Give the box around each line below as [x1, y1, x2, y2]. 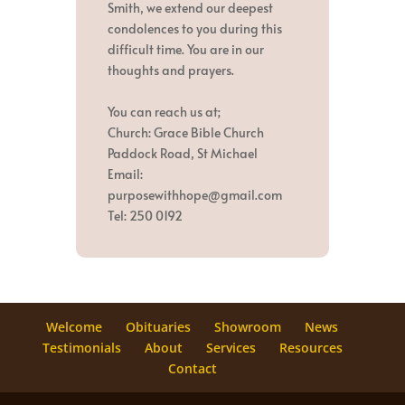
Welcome [46, 317, 103, 335]
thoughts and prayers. [108, 61, 234, 79]
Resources [278, 338, 343, 356]
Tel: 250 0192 [108, 206, 183, 224]
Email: [108, 165, 143, 183]
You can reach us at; [108, 102, 221, 120]
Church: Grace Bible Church [108, 123, 264, 141]
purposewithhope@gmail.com [108, 185, 282, 203]
